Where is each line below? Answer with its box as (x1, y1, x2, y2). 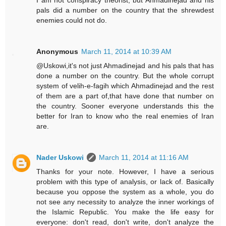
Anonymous (36, 47, 79, 56)
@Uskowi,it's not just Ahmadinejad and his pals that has (36, 62, 214, 70)
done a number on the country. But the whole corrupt (36, 72, 214, 80)
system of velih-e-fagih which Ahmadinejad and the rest (36, 82, 214, 90)
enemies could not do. (36, 16, 107, 25)
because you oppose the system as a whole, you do (36, 188, 214, 196)
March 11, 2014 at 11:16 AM (99, 153, 189, 162)
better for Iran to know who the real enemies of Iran (36, 112, 214, 121)
